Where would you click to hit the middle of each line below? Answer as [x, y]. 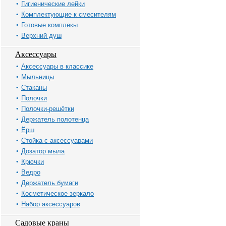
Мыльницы [38, 77]
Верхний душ [41, 36]
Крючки [33, 162]
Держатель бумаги [50, 183]
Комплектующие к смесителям [69, 14]
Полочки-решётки [48, 109]
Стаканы [34, 88]
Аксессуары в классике [57, 66]
